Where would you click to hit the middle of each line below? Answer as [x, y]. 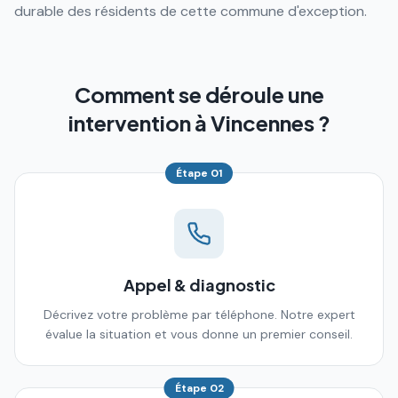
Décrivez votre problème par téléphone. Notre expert [199, 314]
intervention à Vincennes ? [199, 123]
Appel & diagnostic [199, 285]
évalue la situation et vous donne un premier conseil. [199, 334]
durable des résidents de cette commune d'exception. [191, 11]
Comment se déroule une [199, 94]
